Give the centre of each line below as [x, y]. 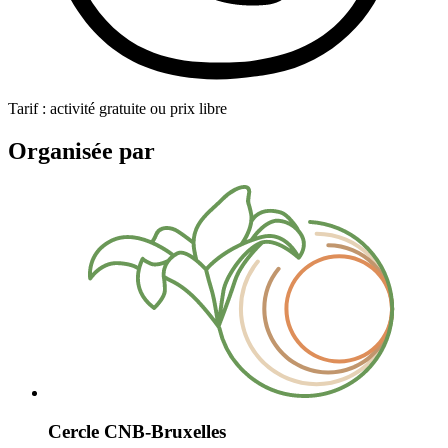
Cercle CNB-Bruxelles [137, 432]
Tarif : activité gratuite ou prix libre [117, 108]
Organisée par [81, 150]
